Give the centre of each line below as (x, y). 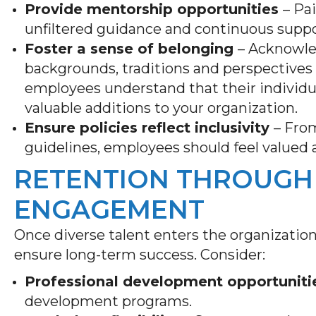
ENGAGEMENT (109, 209)
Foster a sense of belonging (131, 48)
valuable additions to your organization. (163, 108)
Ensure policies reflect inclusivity (149, 127)
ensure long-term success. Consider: (141, 254)
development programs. (110, 301)
